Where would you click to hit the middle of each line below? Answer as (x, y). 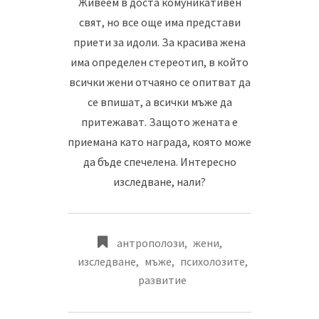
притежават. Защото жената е (159, 122)
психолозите (212, 261)
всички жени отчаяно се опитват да (159, 82)
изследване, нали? (159, 182)
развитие (162, 280)
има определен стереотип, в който (159, 62)
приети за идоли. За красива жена (159, 42)
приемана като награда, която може (159, 142)
